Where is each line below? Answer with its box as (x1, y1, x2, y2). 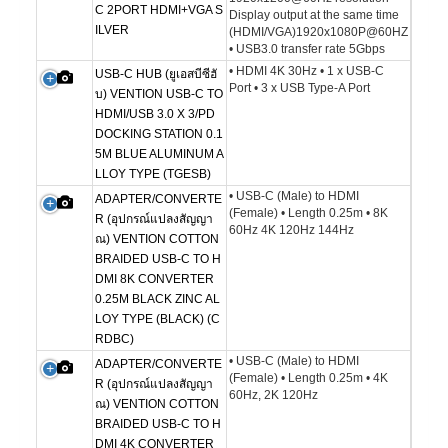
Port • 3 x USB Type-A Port (229, 81, 370, 95)
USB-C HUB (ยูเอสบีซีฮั (95, 67, 217, 81)
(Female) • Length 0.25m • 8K (229, 206, 388, 220)
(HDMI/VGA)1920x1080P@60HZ (229, 25, 408, 39)
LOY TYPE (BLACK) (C (95, 312, 220, 326)
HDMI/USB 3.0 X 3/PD (95, 107, 215, 121)
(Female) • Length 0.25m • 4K (229, 371, 388, 385)
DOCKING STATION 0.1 (95, 127, 223, 141)
